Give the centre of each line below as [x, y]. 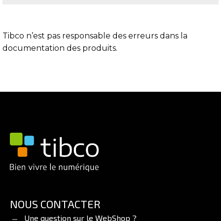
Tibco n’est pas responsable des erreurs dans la [95, 36]
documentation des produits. [60, 48]
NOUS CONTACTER [55, 204]
